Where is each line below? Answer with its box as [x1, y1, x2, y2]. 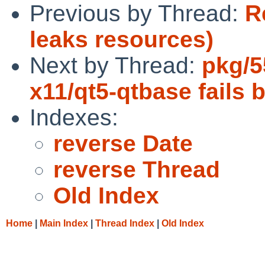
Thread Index [95, 218, 154, 228]
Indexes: [30, 104, 118, 130]
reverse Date [53, 130, 193, 156]
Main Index [40, 218, 88, 228]
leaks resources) [30, 26, 214, 52]
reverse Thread [53, 156, 220, 182]
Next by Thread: [30, 52, 202, 78]
